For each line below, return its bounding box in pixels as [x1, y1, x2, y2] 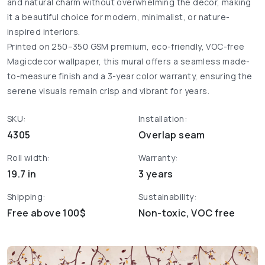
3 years [138, 167, 173, 181]
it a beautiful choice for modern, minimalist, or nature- [7, 11, 230, 23]
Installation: [138, 113, 188, 125]
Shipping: [7, 191, 46, 203]
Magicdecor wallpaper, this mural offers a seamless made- [7, 56, 250, 67]
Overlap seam [138, 128, 205, 142]
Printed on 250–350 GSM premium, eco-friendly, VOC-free [7, 41, 245, 53]
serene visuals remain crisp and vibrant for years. [7, 85, 209, 97]
